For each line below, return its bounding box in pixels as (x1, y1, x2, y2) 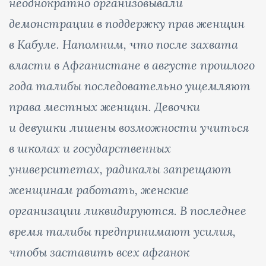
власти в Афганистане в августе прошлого (9, 57, 255, 72)
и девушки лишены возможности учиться (9, 119, 249, 135)
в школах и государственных (9, 140, 171, 156)
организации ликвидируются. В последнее (9, 202, 246, 218)
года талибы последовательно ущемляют (9, 78, 251, 93)
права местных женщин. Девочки (9, 99, 200, 114)
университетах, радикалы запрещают (9, 161, 232, 176)
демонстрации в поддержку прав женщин (9, 15, 245, 31)
